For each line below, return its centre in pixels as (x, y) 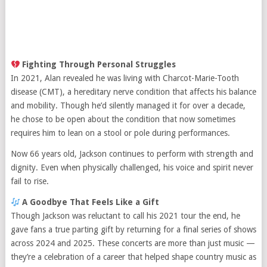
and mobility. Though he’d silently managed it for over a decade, (128, 106)
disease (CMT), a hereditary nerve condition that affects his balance (133, 92)
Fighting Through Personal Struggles (99, 65)
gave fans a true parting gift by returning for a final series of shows (133, 230)
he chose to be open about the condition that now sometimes (123, 119)
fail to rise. (30, 181)
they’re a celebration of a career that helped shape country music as (133, 257)
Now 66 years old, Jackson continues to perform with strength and (132, 154)
